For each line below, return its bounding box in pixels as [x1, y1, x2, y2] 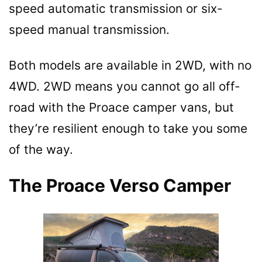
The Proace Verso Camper [9, 174, 231, 196]
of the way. [9, 142, 73, 157]
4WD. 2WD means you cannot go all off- [9, 78, 240, 94]
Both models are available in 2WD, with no [9, 57, 251, 73]
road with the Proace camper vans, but [9, 99, 234, 115]
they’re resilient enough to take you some [9, 120, 247, 136]
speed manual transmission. [9, 22, 170, 37]
